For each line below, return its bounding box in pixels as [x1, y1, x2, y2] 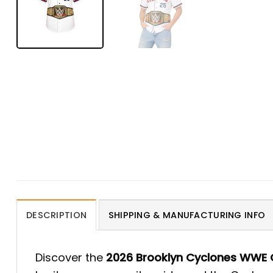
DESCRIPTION [26, 209, 87, 222]
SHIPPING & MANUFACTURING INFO [108, 209, 266, 222]
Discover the [35, 250, 106, 266]
